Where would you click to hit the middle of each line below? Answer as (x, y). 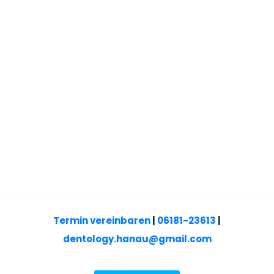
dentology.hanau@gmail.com (137, 239)
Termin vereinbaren (102, 220)
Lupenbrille (137, 54)
